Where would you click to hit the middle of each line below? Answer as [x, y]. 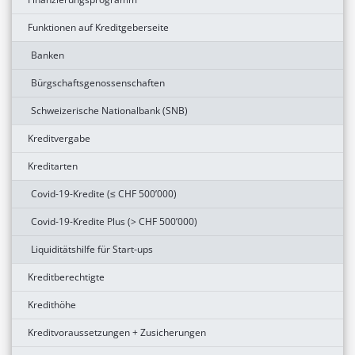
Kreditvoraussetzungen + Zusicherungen [117, 332]
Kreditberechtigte [66, 277]
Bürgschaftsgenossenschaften [98, 82]
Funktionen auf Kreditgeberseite [98, 27]
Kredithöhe [52, 304]
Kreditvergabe [59, 138]
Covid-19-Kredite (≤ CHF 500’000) [104, 193]
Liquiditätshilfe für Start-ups [92, 249]
